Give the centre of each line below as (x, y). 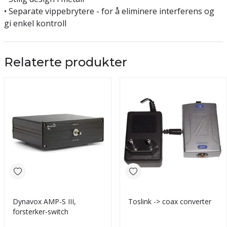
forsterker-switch (41, 212)
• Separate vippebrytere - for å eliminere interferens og (109, 11)
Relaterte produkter (66, 62)
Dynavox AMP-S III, (44, 201)
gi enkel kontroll (35, 23)
